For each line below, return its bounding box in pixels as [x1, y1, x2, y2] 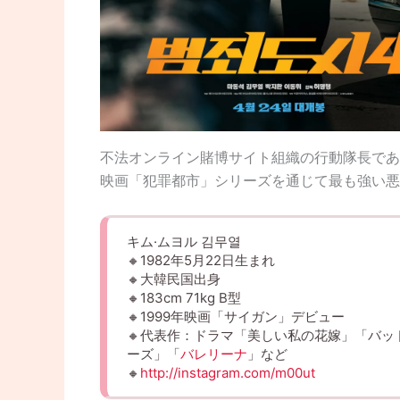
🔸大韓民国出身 [127, 270, 221, 287]
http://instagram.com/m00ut [140, 363, 315, 381]
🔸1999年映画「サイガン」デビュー [127, 307, 345, 325]
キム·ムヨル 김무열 [127, 232, 241, 250]
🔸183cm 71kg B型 [127, 288, 241, 306]
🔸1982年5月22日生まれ [127, 251, 275, 269]
